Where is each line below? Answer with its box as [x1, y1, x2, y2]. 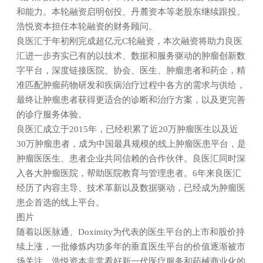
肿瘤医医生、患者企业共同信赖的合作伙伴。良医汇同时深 [16, 154, 245, 163]
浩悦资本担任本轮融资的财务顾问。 [16, 22, 157, 31]
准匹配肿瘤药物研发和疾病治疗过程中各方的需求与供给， [16, 80, 245, 90]
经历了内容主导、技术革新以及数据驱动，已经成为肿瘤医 [16, 183, 245, 193]
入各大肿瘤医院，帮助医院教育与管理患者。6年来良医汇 [16, 168, 241, 178]
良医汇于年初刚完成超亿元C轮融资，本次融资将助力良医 [16, 36, 242, 46]
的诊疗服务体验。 [16, 110, 87, 119]
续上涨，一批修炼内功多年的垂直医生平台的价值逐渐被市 [16, 242, 245, 251]
